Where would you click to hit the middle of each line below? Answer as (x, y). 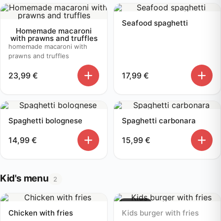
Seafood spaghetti (155, 23)
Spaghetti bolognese (45, 121)
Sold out (135, 204)
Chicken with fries (41, 213)
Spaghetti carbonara (159, 121)
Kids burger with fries (160, 213)
